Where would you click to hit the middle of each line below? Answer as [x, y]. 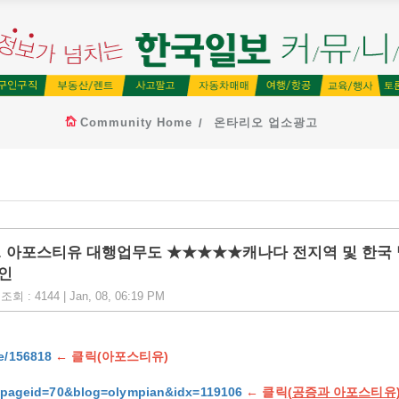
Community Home [136, 122]
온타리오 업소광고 [265, 122]
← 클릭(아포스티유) [112, 356]
